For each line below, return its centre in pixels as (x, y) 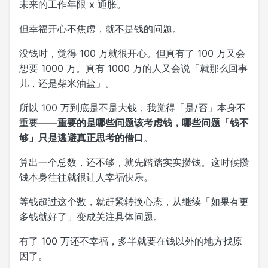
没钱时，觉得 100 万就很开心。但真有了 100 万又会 (132, 53)
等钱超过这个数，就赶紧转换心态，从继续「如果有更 (134, 201)
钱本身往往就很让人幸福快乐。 (86, 177)
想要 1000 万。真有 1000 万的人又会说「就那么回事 (133, 68)
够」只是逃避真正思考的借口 (81, 137)
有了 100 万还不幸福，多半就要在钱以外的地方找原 (131, 241)
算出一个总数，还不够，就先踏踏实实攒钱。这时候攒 (134, 162)
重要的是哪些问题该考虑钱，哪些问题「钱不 (153, 122)
